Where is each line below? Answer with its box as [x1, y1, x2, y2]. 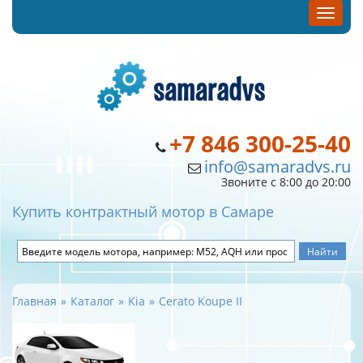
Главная [12, 293, 57, 309]
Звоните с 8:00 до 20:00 [221, 174, 351, 190]
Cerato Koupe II [159, 293, 242, 309]
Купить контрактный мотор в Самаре [12, 202, 274, 221]
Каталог [70, 293, 114, 309]
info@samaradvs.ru [204, 156, 351, 177]
